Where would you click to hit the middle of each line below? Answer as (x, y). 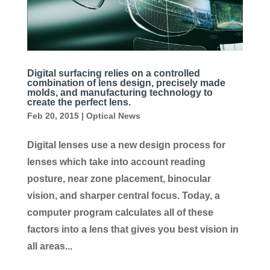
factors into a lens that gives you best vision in (133, 229)
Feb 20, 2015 (53, 115)
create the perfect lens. (79, 102)
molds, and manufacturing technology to (120, 92)
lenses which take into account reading (116, 162)
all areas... (49, 246)
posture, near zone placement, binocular (119, 178)
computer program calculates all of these (120, 212)
